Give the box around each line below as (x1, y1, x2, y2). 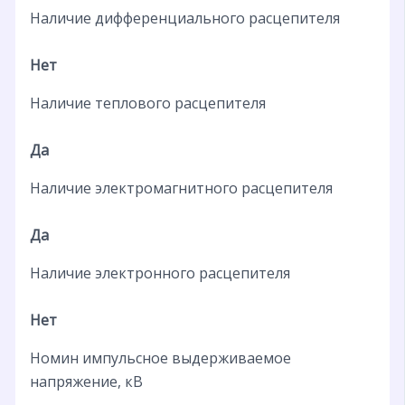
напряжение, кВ (29, 371, 143, 391)
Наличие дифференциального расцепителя (29, 7, 340, 28)
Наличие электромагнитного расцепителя (29, 177, 333, 198)
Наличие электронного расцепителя (29, 262, 290, 283)
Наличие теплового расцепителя (29, 92, 266, 113)
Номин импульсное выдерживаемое (29, 347, 291, 368)
